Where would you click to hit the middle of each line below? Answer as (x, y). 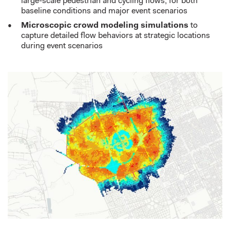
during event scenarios (62, 46)
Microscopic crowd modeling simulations (104, 25)
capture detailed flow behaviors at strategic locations (115, 36)
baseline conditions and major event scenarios (104, 11)
